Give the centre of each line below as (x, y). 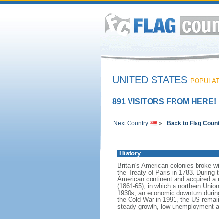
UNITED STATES (151, 80)
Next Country (131, 123)
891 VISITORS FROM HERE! (164, 101)
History (130, 153)
